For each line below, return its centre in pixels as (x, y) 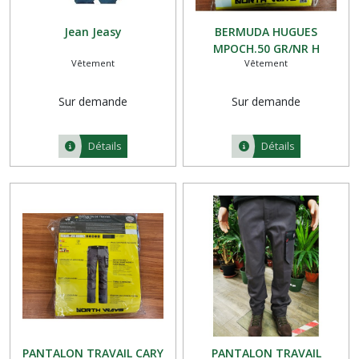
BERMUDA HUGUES (266, 32)
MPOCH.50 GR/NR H (266, 48)
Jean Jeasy (93, 32)
